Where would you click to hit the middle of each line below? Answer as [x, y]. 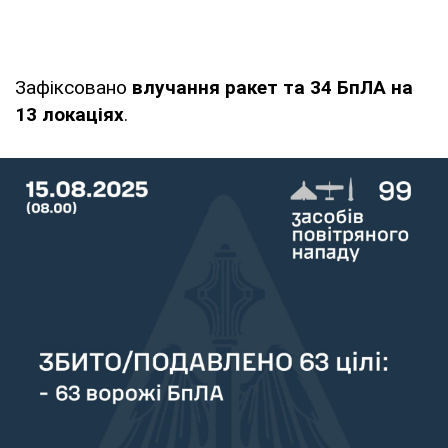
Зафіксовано [71, 87]
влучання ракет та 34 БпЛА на [270, 87]
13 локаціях [69, 114]
